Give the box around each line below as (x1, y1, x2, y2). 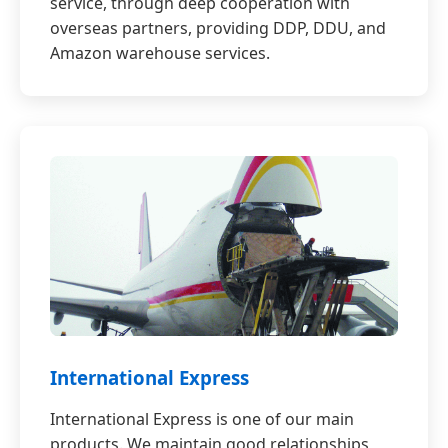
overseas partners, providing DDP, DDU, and (50, 17, 386, 40)
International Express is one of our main (50, 408, 354, 431)
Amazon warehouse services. (50, 42, 270, 65)
